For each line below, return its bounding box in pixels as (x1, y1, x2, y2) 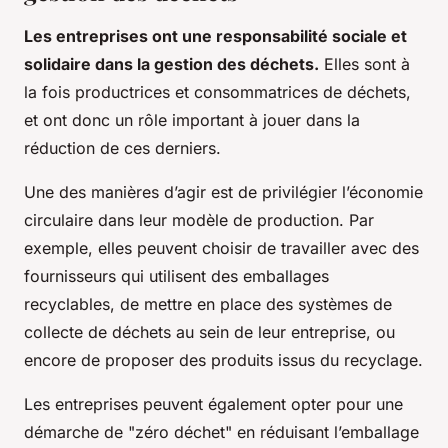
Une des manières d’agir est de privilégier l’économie (24, 182, 423, 203)
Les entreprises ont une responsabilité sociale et (24, 26, 407, 47)
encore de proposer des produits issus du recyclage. (24, 350, 423, 371)
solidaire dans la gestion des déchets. (24, 54, 319, 75)
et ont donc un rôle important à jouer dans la (24, 110, 360, 131)
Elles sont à (319, 54, 410, 75)
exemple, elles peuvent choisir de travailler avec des (24, 238, 419, 259)
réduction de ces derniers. (24, 138, 221, 159)
